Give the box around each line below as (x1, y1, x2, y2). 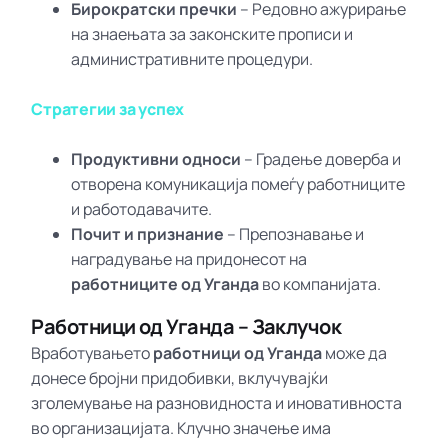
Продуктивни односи (71, 148, 242, 171)
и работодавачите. (71, 198, 213, 221)
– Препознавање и (224, 223, 365, 246)
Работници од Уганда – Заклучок (31, 313, 342, 341)
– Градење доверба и (241, 148, 402, 171)
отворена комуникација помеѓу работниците (71, 173, 406, 196)
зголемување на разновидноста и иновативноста (31, 392, 403, 415)
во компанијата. (259, 273, 382, 296)
